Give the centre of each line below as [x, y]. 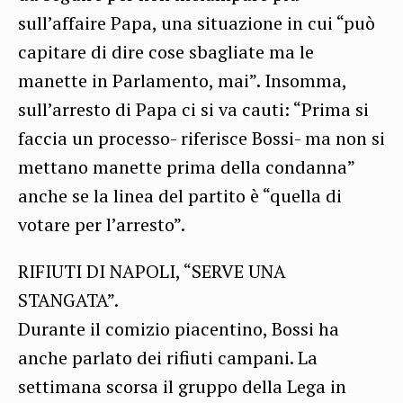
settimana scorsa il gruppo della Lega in [182, 386]
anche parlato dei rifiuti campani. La [168, 357]
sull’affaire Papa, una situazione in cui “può [197, 22]
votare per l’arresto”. [102, 224]
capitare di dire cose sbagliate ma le [166, 51]
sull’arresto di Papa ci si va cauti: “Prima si [193, 109]
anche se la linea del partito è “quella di [180, 195]
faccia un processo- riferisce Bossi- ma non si [201, 138]
